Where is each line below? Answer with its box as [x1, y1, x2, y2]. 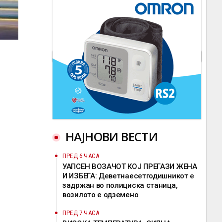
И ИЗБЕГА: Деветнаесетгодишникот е [62, 171, 195, 180]
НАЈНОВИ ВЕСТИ [65, 128, 158, 145]
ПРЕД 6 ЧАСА [62, 152, 100, 160]
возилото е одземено [62, 190, 139, 199]
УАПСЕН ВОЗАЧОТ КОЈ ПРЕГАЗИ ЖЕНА [62, 162, 197, 171]
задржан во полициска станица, [62, 181, 178, 190]
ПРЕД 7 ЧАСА [62, 209, 100, 217]
